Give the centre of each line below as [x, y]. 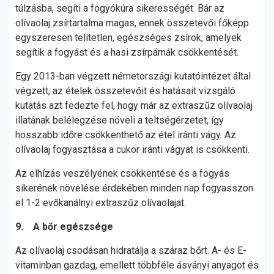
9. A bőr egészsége [64, 227]
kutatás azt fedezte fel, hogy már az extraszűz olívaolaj [134, 106]
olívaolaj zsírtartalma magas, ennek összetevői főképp [132, 23]
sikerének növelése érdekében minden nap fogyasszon [134, 188]
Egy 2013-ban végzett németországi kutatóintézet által [133, 76]
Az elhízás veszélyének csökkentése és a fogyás [122, 173]
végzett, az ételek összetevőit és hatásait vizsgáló [125, 91]
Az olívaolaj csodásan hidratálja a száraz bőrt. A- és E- [131, 250]
